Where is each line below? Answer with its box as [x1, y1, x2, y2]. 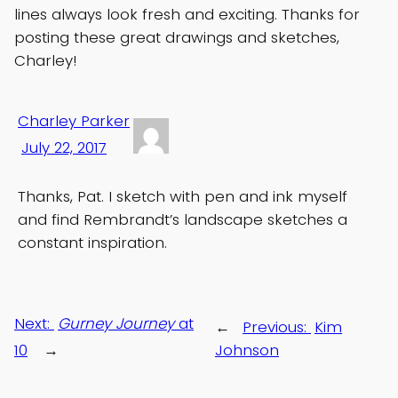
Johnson [215, 338, 280, 361]
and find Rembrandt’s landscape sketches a [18, 209, 347, 231]
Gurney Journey [58, 312, 174, 334]
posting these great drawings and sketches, [14, 27, 339, 49]
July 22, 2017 [21, 137, 107, 159]
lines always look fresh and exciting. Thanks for [14, 4, 360, 26]
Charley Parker [18, 110, 130, 132]
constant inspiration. [18, 232, 167, 254]
